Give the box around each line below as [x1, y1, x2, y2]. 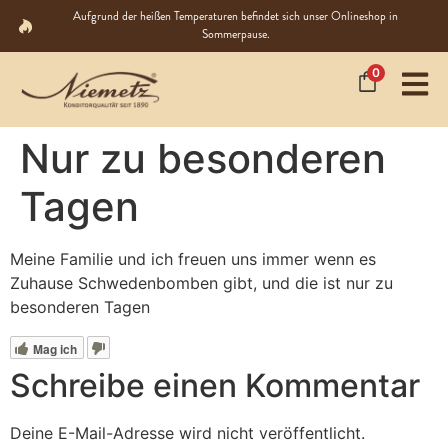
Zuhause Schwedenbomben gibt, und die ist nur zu [10, 272, 393, 293]
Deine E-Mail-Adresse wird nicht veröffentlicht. [10, 422, 365, 443]
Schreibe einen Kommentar [10, 365, 420, 405]
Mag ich [33, 339, 77, 358]
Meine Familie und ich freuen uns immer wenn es [10, 248, 376, 269]
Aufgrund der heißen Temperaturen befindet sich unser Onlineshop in [73, 8, 399, 26]
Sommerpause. [201, 26, 270, 44]
